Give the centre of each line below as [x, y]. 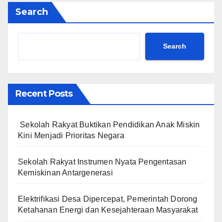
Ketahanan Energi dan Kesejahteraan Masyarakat [108, 210]
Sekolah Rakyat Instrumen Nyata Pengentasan [102, 162]
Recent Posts [44, 93]
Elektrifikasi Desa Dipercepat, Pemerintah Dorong [108, 199]
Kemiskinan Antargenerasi [65, 172]
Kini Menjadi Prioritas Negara [71, 135]
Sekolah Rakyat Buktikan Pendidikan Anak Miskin [109, 124]
